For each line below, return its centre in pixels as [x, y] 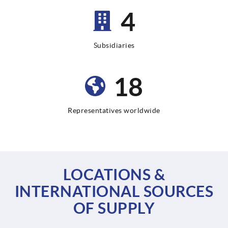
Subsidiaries [114, 46]
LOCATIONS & [114, 175]
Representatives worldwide [114, 111]
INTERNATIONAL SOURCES [114, 192]
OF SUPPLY [114, 208]
